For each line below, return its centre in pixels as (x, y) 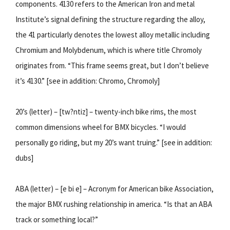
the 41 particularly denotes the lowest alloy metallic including (113, 34)
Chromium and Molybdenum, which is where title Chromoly (109, 50)
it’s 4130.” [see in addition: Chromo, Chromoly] (88, 81)
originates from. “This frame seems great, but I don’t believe (112, 65)
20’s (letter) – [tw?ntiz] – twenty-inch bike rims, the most (106, 111)
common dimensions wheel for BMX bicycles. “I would (101, 127)
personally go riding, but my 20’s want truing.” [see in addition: (114, 142)
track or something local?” (57, 219)
